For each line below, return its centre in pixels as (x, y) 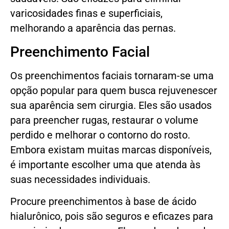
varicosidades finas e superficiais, (86, 14)
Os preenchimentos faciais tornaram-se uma (112, 76)
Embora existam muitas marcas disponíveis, (111, 150)
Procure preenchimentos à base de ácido (103, 202)
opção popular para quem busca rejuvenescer (114, 90)
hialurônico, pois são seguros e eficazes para (112, 217)
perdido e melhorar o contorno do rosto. (100, 135)
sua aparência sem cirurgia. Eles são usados (111, 105)
